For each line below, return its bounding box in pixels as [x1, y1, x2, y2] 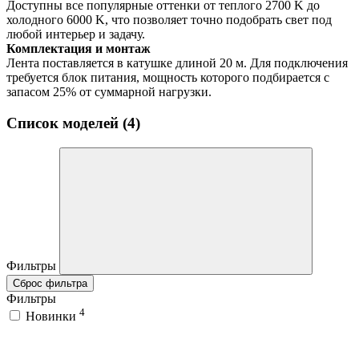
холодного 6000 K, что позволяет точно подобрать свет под [6, 13, 332, 27]
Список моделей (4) [6, 115, 140, 132]
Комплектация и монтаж [6, 42, 151, 56]
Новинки [26, 309, 79, 324]
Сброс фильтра [13, 276, 87, 289]
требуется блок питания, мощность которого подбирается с [6, 71, 329, 85]
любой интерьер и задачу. [6, 27, 145, 42]
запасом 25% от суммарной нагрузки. [6, 85, 212, 99]
